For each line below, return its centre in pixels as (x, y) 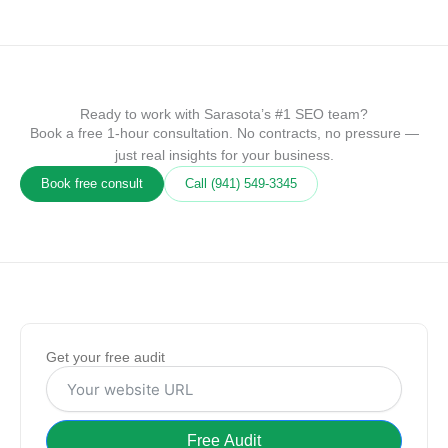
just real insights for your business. (224, 156)
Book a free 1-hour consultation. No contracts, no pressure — (224, 134)
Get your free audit (105, 357)
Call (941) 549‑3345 (241, 183)
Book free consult (92, 183)
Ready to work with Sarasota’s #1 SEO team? (224, 115)
